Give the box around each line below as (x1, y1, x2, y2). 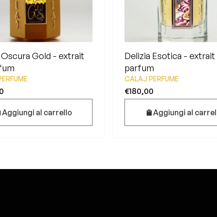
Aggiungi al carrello (1, 108, 72, 117)
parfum (124, 62, 154, 73)
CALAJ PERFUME (124, 75, 179, 83)
